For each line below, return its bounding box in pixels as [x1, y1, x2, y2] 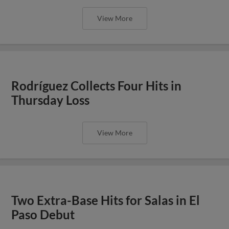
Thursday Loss [11, 93, 90, 107]
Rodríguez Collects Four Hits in [11, 78, 182, 93]
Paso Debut [11, 207, 75, 222]
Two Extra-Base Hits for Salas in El [11, 193, 200, 208]
